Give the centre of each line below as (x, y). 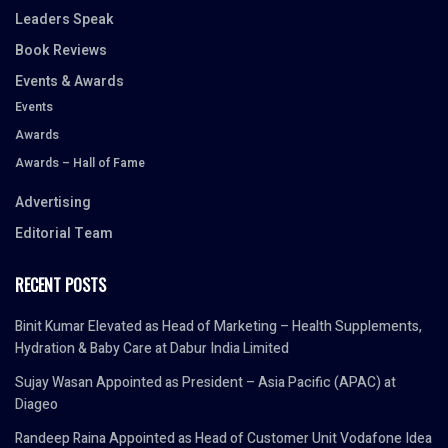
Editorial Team (64, 233)
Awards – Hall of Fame (80, 162)
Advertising (53, 202)
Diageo (36, 404)
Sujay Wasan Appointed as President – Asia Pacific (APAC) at (205, 382)
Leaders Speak (64, 19)
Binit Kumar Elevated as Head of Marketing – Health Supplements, (218, 326)
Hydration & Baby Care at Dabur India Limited (152, 348)
